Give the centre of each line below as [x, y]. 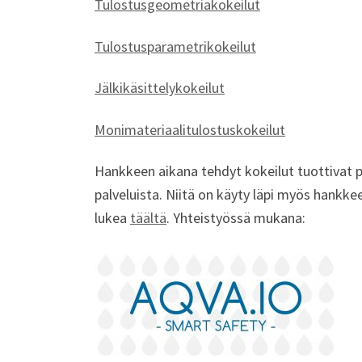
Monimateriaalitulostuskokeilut [190, 129]
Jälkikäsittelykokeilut [160, 88]
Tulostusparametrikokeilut [175, 46]
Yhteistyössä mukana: [239, 218]
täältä [148, 218]
